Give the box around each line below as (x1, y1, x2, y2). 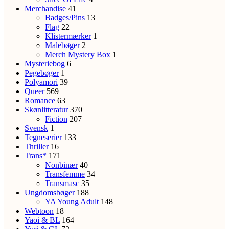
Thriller (25, 142, 49, 151)
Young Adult (57, 197, 101, 207)
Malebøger (45, 41, 80, 50)
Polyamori (25, 78, 58, 87)
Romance (25, 96, 55, 105)
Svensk (25, 124, 48, 133)
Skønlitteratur (25, 105, 68, 114)
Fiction (45, 114, 67, 124)
